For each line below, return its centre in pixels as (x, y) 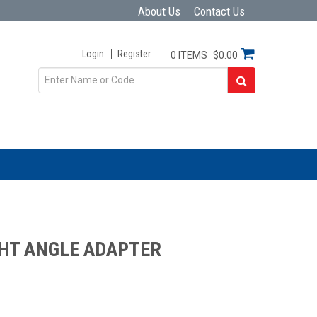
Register (134, 54)
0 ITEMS (189, 55)
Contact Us (219, 12)
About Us (159, 12)
